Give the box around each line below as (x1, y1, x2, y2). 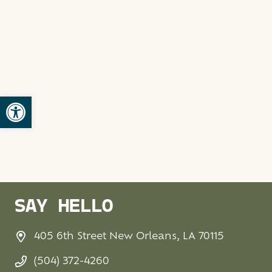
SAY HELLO (15, 198, 113, 217)
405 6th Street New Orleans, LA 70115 (34, 232, 224, 242)
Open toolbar (5, 92, 84, 112)
